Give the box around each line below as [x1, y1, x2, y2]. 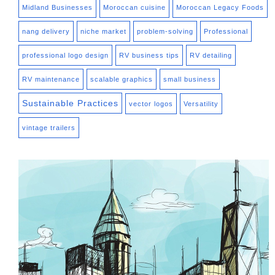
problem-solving [137, 27, 193, 35]
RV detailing [190, 51, 232, 59]
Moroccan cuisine [103, 3, 166, 11]
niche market [80, 27, 126, 35]
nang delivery [22, 27, 70, 35]
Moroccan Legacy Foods [176, 3, 264, 11]
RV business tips [119, 51, 179, 59]
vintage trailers [22, 123, 76, 131]
